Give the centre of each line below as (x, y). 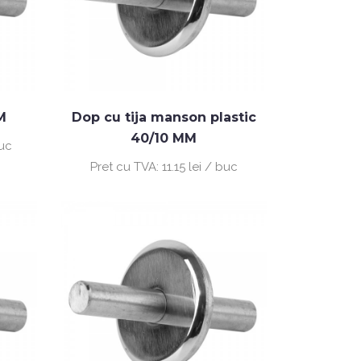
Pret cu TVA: (126, 166)
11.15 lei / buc (199, 166)
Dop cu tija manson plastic (164, 117)
